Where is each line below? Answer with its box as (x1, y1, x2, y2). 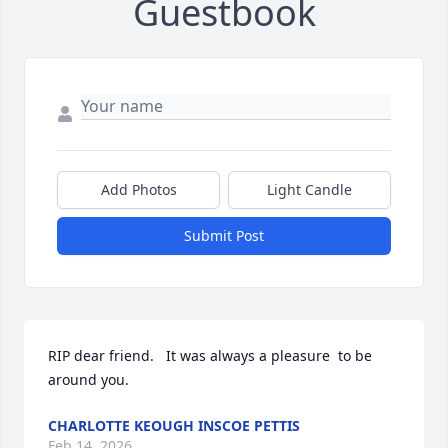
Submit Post (184, 226, 264, 246)
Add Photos (100, 180, 177, 200)
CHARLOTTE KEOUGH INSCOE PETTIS (48, 416, 300, 436)
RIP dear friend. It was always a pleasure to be (48, 346, 372, 366)
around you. (48, 370, 129, 390)
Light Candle (267, 180, 352, 200)
